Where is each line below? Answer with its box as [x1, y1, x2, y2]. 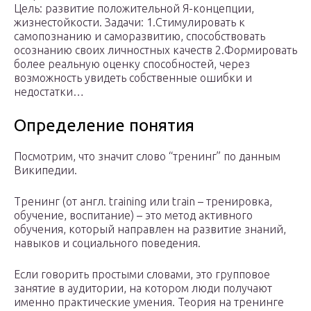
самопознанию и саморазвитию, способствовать [14, 30, 265, 43]
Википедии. [14, 164, 77, 177]
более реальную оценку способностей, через [14, 58, 250, 71]
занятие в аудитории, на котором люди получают [14, 282, 272, 295]
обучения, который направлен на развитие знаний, [14, 223, 286, 236]
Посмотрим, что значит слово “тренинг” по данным [14, 150, 280, 163]
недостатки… [14, 85, 84, 99]
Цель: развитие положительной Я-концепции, [14, 2, 254, 15]
